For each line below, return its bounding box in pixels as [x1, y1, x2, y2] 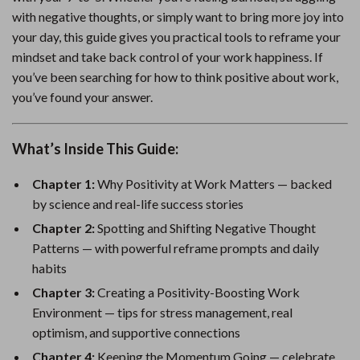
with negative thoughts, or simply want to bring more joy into [12, 9, 344, 24]
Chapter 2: [32, 220, 95, 235]
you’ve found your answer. [12, 89, 153, 104]
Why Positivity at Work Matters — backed [95, 176, 332, 191]
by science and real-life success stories [32, 196, 243, 211]
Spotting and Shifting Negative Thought [95, 220, 316, 235]
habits [32, 260, 67, 276]
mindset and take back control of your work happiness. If [12, 49, 323, 64]
